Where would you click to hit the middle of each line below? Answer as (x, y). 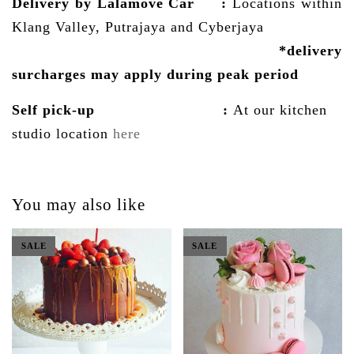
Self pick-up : (122, 109)
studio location (62, 133)
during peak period (233, 74)
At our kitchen (280, 109)
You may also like (79, 204)
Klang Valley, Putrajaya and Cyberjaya (138, 26)
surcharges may (68, 74)
